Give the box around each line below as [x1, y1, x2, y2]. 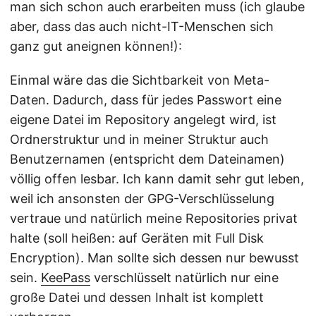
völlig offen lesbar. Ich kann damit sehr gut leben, [10, 171, 304, 186]
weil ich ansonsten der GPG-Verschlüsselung [10, 190, 274, 206]
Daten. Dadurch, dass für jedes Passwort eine [10, 92, 281, 107]
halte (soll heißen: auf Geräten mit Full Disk [10, 230, 264, 245]
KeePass [41, 269, 90, 285]
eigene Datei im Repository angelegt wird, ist [10, 111, 276, 127]
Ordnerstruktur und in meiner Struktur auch [10, 131, 269, 147]
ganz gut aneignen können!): [10, 38, 182, 54]
